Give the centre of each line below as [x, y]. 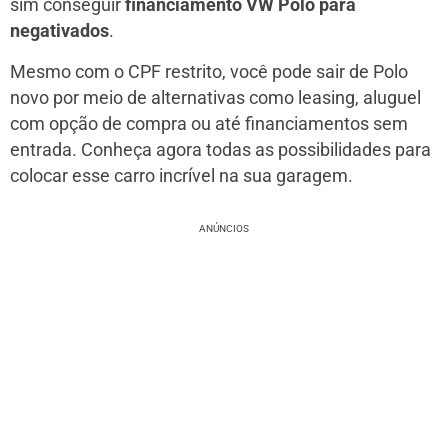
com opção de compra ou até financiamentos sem [209, 123]
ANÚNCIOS [224, 228]
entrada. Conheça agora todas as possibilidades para [220, 149]
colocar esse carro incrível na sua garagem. [181, 175]
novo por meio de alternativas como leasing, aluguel [215, 97]
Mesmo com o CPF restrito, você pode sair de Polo [209, 71]
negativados [59, 30]
